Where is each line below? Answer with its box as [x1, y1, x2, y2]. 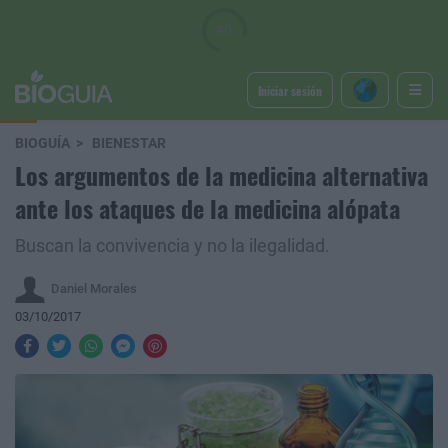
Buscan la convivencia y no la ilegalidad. [15, 236, 330, 256]
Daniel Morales [51, 280, 137, 296]
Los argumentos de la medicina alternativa [15, 157, 428, 193]
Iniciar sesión [257, 81, 322, 99]
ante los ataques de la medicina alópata [15, 190, 400, 226]
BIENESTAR [92, 135, 166, 152]
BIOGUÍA [15, 135, 70, 152]
